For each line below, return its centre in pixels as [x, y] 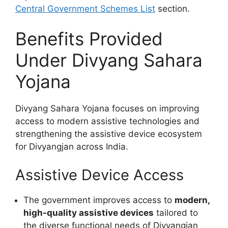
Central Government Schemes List [85, 8]
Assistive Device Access [99, 175]
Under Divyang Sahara [109, 60]
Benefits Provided [89, 39]
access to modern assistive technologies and [107, 121]
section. [173, 8]
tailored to [176, 212]
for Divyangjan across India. [72, 147]
